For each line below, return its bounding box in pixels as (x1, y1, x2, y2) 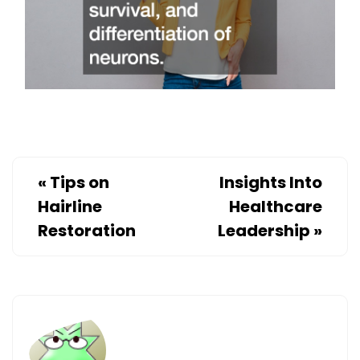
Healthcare (229, 195, 322, 219)
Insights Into (219, 171, 322, 194)
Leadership (218, 219, 310, 243)
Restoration (38, 219, 136, 243)
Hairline (38, 195, 102, 219)
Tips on (50, 171, 109, 194)
